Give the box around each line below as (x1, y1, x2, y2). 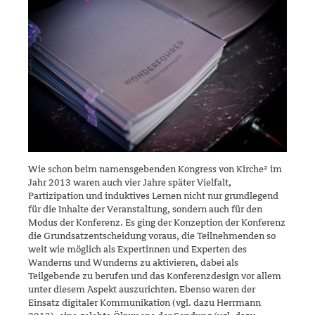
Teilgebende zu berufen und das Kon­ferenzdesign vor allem (28, 270, 281, 281)
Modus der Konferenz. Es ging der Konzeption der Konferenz (28, 217, 285, 228)
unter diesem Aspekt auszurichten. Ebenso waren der (28, 283, 255, 295)
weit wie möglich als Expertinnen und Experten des (28, 243, 247, 255)
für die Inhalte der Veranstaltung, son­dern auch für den (28, 203, 262, 214)
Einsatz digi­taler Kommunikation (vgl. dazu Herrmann (28, 297, 261, 308)
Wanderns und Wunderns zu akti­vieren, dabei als (28, 257, 238, 268)
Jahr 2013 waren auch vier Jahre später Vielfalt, (28, 176, 231, 188)
